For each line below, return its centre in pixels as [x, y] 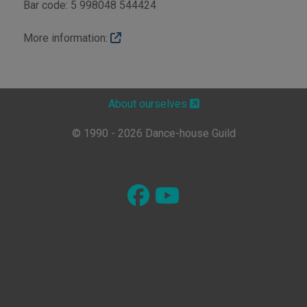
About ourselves [149, 103]
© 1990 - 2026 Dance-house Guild [153, 133]
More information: [66, 38]
